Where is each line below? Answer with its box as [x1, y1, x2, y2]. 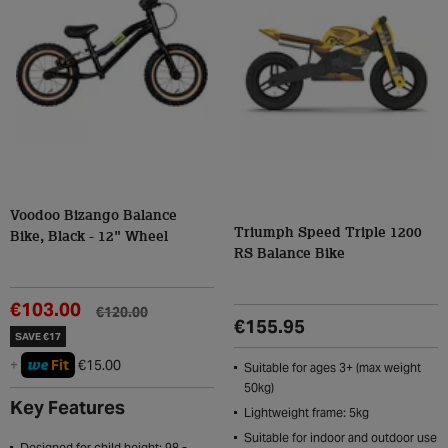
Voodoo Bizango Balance [10, 209, 177, 223]
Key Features [10, 396, 125, 419]
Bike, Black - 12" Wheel [10, 230, 168, 244]
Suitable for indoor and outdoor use [244, 430, 437, 445]
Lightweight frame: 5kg [244, 405, 369, 420]
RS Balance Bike [234, 247, 345, 261]
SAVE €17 [15, 330, 61, 343]
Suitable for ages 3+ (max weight [244, 360, 421, 375]
